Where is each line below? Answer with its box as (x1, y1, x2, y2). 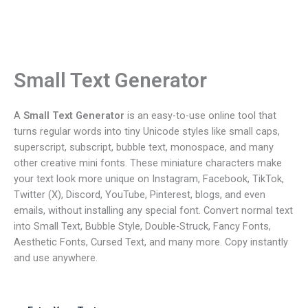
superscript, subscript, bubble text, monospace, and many (14, 140, 274, 153)
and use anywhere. (14, 251, 98, 264)
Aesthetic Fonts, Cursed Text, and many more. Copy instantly (14, 235, 288, 248)
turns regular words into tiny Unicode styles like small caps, (14, 124, 280, 137)
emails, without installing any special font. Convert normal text (14, 203, 293, 217)
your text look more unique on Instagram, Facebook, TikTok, (14, 172, 284, 185)
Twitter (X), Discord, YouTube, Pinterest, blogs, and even (14, 188, 265, 201)
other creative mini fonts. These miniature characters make (14, 156, 282, 169)
